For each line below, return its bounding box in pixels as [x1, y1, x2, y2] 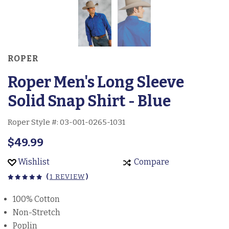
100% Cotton [13, 194, 60, 204]
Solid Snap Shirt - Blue [8, 92, 171, 111]
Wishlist [16, 157, 50, 167]
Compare [132, 157, 169, 167]
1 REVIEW [49, 173, 85, 181]
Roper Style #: [8, 118, 60, 127]
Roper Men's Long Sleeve [8, 73, 184, 92]
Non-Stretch [13, 208, 60, 218]
